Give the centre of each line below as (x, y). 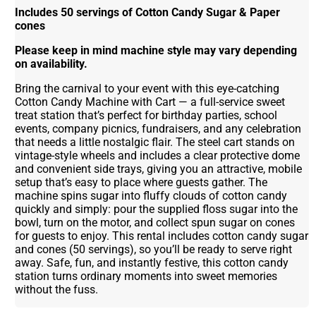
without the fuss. (57, 289)
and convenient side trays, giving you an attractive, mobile (159, 169)
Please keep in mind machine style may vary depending (156, 50)
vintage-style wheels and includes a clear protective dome (158, 155)
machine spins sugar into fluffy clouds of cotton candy (151, 195)
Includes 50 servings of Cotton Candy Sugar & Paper (148, 12)
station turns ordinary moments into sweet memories (146, 276)
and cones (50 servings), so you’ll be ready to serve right (154, 249)
